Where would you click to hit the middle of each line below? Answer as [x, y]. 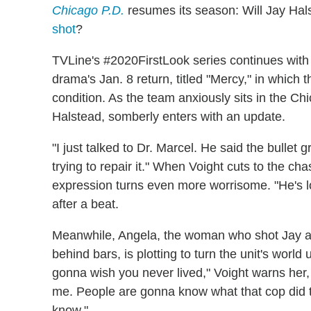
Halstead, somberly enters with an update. [169, 117]
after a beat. [85, 204]
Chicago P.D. [88, 11]
